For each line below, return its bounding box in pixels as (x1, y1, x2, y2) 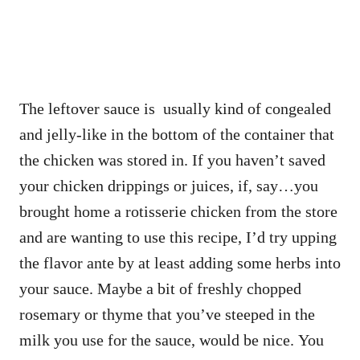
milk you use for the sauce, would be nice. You (19, 330, 324, 349)
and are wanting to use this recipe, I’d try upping (19, 227, 337, 246)
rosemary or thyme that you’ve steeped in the (19, 305, 315, 323)
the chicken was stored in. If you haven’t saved (19, 150, 325, 169)
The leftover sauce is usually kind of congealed (19, 99, 331, 117)
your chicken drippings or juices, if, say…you (19, 176, 318, 194)
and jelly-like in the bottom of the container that (19, 125, 334, 143)
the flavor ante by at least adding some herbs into (19, 253, 341, 272)
